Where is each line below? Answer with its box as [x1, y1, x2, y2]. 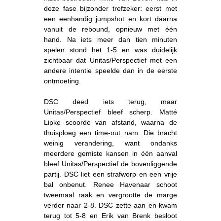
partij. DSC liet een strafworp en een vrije [44, 170, 177, 178]
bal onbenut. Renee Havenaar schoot [44, 180, 177, 188]
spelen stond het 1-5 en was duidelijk [44, 45, 177, 54]
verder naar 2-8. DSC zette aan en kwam [44, 201, 177, 209]
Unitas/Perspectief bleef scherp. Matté [44, 108, 177, 116]
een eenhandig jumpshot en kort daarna [44, 14, 177, 23]
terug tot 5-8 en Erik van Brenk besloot [44, 211, 177, 220]
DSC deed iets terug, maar [44, 97, 177, 106]
